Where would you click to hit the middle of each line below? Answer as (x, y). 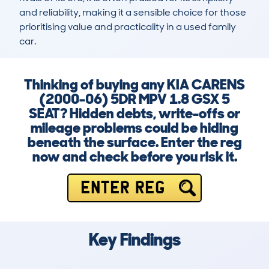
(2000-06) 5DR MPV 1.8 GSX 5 (134, 99)
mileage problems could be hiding (134, 128)
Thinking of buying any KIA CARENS (134, 85)
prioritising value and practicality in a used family (128, 27)
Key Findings (134, 240)
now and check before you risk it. (134, 157)
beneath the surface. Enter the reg (134, 142)
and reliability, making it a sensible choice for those (133, 13)
